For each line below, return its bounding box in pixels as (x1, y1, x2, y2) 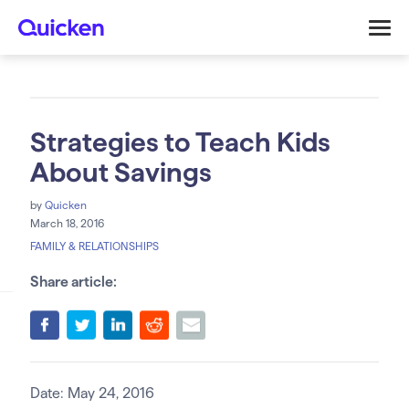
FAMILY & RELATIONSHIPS (29, 240, 159, 252)
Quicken (44, 199, 87, 211)
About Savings (29, 157, 212, 187)
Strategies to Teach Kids (29, 127, 330, 157)
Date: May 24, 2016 (29, 385, 154, 401)
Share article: (29, 274, 117, 289)
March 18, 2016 (29, 217, 104, 229)
